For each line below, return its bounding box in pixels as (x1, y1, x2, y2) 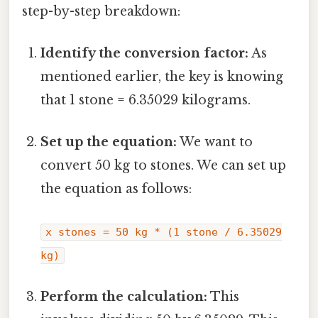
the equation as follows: (40, 181, 192, 197)
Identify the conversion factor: (40, 45, 249, 62)
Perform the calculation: (40, 288, 208, 305)
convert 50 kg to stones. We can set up (40, 158, 287, 174)
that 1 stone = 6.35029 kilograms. (40, 92, 251, 109)
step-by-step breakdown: (22, 3, 180, 19)
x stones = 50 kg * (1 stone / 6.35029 (45, 225, 283, 238)
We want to (177, 134, 253, 150)
